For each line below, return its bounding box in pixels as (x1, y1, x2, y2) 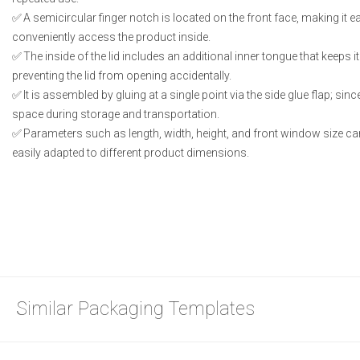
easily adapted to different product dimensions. (12, 146, 249, 160)
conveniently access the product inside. (12, 31, 211, 44)
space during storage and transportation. (12, 108, 219, 121)
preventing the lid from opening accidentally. (12, 69, 231, 83)
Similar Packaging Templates (16, 298, 255, 321)
